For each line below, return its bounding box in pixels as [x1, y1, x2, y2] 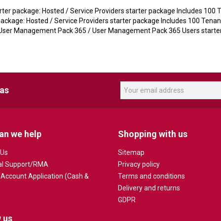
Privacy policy [118, 160, 160, 168]
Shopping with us [118, 128, 187, 139]
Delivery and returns [118, 184, 180, 192]
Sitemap [118, 148, 145, 156]
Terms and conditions [118, 172, 185, 180]
